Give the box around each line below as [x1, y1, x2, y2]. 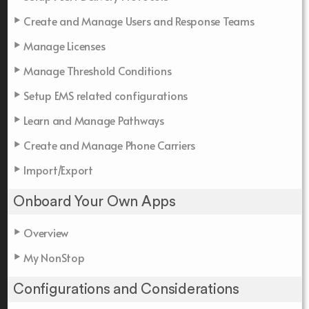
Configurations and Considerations [13, 281, 239, 297]
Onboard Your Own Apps [13, 194, 176, 209]
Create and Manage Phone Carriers [23, 137, 195, 152]
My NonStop [23, 249, 85, 265]
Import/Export [23, 161, 93, 177]
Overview [23, 224, 68, 240]
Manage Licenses [23, 37, 106, 53]
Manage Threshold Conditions [23, 62, 172, 78]
